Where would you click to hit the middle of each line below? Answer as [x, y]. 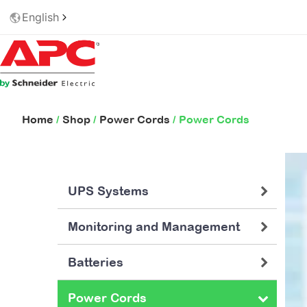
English [40, 17]
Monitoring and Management [154, 226]
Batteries [96, 262]
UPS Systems [108, 191]
